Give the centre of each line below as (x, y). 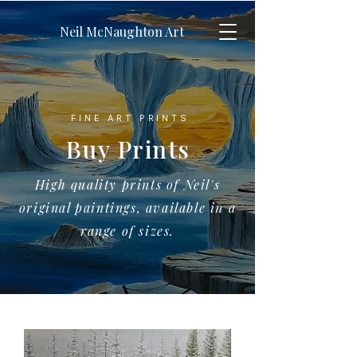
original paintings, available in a (127, 207)
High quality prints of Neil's (127, 184)
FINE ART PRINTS (127, 118)
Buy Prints (127, 149)
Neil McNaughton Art (122, 31)
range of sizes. (127, 230)
